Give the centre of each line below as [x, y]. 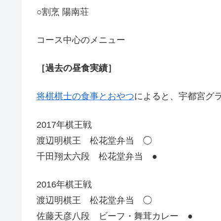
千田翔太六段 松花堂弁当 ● [97, 156]
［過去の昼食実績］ [76, 68]
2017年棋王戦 [64, 125]
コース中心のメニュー [81, 40]
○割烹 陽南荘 [63, 12]
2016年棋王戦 [64, 184]
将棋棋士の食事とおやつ [85, 96]
